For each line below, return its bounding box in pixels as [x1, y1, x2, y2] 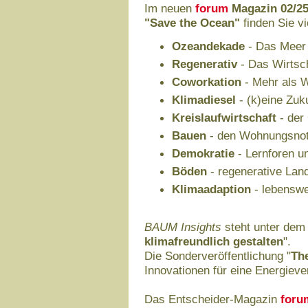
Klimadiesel [172, 93, 236, 107]
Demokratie [172, 146, 234, 160]
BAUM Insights [144, 220, 221, 234]
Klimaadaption [172, 182, 251, 196]
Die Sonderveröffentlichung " [144, 249, 291, 263]
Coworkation [172, 75, 241, 89]
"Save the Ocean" [144, 16, 240, 30]
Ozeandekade [172, 39, 245, 53]
